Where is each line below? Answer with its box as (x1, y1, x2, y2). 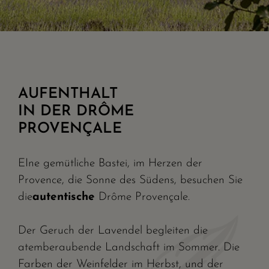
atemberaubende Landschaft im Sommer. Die (18, 242, 240, 253)
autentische (32, 192, 95, 203)
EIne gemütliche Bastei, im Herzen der (18, 158, 202, 169)
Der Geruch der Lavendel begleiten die (18, 225, 208, 237)
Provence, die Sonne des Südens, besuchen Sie (18, 175, 243, 186)
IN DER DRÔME (18, 104, 134, 119)
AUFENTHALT (18, 86, 118, 101)
